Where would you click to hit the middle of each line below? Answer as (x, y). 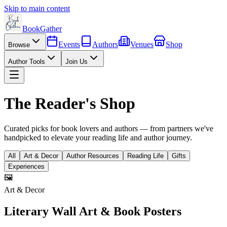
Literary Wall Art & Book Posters (93, 211)
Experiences (26, 166)
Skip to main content (37, 8)
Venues (142, 44)
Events (69, 44)
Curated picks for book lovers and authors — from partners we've (109, 128)
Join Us (77, 62)
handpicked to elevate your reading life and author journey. (98, 137)
